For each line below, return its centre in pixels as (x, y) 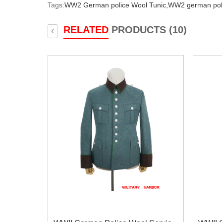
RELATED (86, 30)
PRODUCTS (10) (148, 30)
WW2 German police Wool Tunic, (116, 5)
